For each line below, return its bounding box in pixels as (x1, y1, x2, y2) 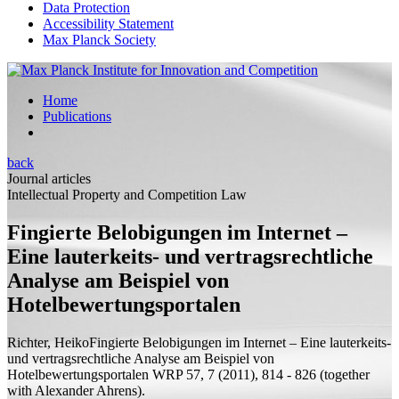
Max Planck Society (43, 32, 156, 47)
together (324, 366, 370, 382)
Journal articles (7, 171, 91, 186)
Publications (43, 109, 111, 124)
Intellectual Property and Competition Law (7, 187, 247, 202)
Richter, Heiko (7, 334, 89, 350)
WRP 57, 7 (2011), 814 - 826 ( (149, 366, 324, 382)
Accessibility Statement (43, 16, 174, 31)
